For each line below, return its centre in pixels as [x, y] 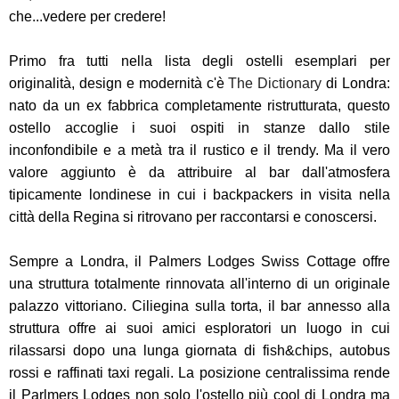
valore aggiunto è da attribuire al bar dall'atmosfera [199, 173]
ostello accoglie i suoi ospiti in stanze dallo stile [199, 128]
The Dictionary [275, 84]
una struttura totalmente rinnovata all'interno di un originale [199, 284]
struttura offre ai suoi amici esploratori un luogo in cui [199, 329]
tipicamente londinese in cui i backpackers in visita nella [199, 195]
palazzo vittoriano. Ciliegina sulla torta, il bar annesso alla [199, 306]
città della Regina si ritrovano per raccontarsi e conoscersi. [193, 217]
